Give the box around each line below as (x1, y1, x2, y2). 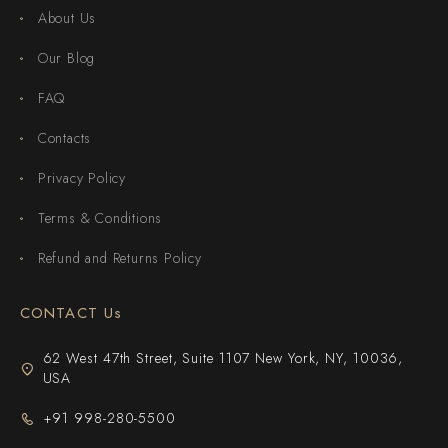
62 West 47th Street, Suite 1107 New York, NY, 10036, (42, 347, 404, 368)
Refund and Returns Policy (37, 247, 202, 268)
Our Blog (37, 47, 96, 68)
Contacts (37, 127, 92, 148)
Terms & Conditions (37, 207, 163, 228)
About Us (37, 7, 97, 28)
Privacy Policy (37, 167, 126, 188)
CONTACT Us (20, 301, 122, 324)
